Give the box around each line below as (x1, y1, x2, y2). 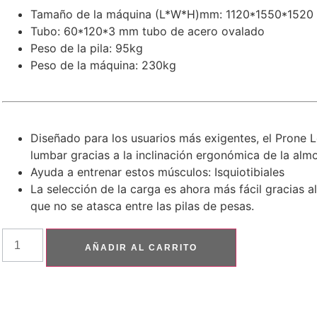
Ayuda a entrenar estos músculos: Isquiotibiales (30, 165, 285, 180)
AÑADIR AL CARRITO (85, 243, 198, 253)
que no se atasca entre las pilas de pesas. (30, 199, 255, 214)
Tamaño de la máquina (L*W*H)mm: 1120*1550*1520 (30, 7, 314, 22)
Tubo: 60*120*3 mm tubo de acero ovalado (30, 24, 265, 39)
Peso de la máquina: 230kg (30, 58, 177, 73)
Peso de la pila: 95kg (30, 41, 144, 56)
